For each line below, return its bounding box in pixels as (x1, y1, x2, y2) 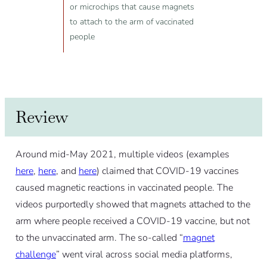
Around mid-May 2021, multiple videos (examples (15, 148, 229, 162)
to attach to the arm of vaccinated (69, 16, 194, 28)
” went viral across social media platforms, (55, 248, 232, 262)
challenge (15, 248, 56, 262)
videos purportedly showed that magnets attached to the (15, 198, 250, 212)
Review (15, 106, 69, 128)
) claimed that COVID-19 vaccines (96, 164, 239, 178)
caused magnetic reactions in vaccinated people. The (15, 181, 233, 195)
